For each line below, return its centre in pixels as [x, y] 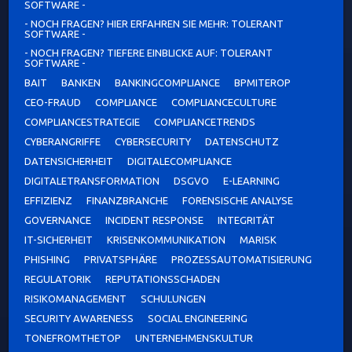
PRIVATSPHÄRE [121, 260]
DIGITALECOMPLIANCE [180, 161]
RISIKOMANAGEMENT [76, 299]
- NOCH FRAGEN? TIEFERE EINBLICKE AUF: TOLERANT [149, 53]
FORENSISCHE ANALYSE [238, 201]
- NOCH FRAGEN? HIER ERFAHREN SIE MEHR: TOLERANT [154, 24]
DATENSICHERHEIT [69, 161]
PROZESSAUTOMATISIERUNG [242, 260]
